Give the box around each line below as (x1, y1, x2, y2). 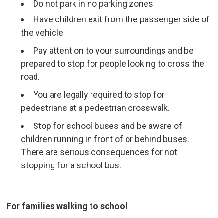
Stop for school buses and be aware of (33, 121, 182, 131)
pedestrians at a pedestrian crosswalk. (21, 103, 174, 113)
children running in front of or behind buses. (21, 134, 190, 144)
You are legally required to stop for (33, 90, 165, 100)
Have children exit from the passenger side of (33, 14, 210, 24)
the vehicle (21, 27, 68, 37)
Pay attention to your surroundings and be (33, 45, 194, 55)
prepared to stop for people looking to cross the (21, 58, 205, 69)
